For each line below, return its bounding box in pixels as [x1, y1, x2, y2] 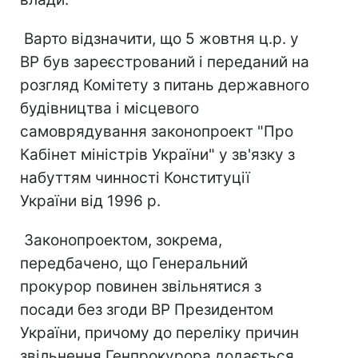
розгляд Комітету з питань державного [20, 76, 309, 94]
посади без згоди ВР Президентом [20, 300, 273, 319]
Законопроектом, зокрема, [20, 231, 222, 249]
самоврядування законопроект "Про [20, 122, 293, 141]
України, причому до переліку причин [20, 324, 299, 342]
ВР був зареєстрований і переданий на [20, 53, 309, 71]
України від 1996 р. [20, 192, 161, 210]
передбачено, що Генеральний [20, 254, 248, 272]
